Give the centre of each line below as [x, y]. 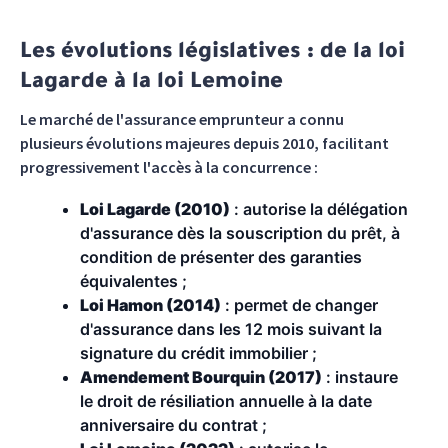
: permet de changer [299, 305]
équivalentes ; [133, 281]
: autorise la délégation [319, 209]
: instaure [360, 377]
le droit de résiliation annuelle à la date [226, 401]
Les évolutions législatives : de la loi [212, 54]
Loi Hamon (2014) [150, 305]
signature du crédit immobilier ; [198, 353]
